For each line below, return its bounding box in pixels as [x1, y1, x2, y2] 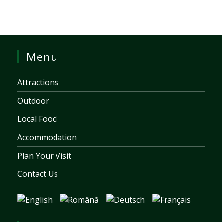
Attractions [17, 76, 58, 88]
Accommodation [17, 131, 77, 143]
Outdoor [17, 95, 49, 106]
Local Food [17, 113, 57, 124]
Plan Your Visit [17, 150, 71, 161]
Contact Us [17, 168, 58, 179]
